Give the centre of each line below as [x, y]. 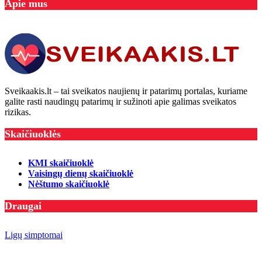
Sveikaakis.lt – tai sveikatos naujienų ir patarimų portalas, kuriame [126, 91]
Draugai [23, 206]
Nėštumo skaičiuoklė [69, 184]
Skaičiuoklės [33, 134]
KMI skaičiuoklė [61, 163]
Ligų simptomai [34, 235]
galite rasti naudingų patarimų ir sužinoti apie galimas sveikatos [120, 101]
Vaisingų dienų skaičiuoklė [81, 173]
